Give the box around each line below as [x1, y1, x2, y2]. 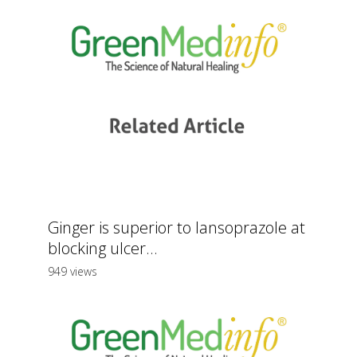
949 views [48, 263, 97, 279]
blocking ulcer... [48, 237, 158, 259]
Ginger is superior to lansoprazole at [48, 216, 305, 238]
